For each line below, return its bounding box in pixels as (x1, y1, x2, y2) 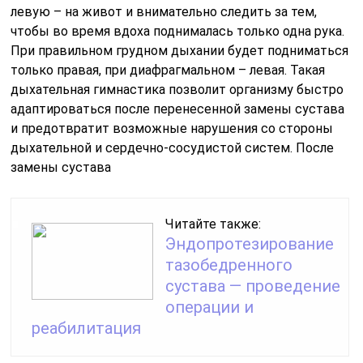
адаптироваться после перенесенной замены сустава (11, 100, 345, 117)
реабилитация (32, 318, 142, 338)
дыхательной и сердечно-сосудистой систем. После (11, 139, 335, 156)
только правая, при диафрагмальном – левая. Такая (11, 62, 326, 78)
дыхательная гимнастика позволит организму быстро (11, 81, 344, 97)
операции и (165, 297, 254, 317)
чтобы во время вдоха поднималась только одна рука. (11, 23, 345, 39)
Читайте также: (165, 216, 262, 232)
